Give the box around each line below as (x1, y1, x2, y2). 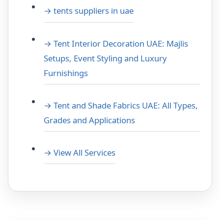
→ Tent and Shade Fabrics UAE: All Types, (44, 99, 198, 111)
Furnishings (44, 67, 88, 79)
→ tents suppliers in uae (44, 5, 134, 17)
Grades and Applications (44, 114, 135, 126)
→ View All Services (44, 146, 115, 158)
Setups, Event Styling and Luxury (44, 52, 167, 64)
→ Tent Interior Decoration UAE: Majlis (44, 37, 188, 49)
